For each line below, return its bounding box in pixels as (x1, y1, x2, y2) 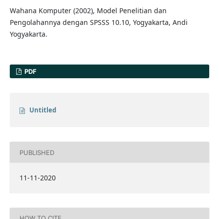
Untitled (29, 106, 56, 115)
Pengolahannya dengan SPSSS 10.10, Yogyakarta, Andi (9, 18, 188, 27)
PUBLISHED (19, 148, 54, 156)
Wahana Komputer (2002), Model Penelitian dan (9, 6, 167, 16)
